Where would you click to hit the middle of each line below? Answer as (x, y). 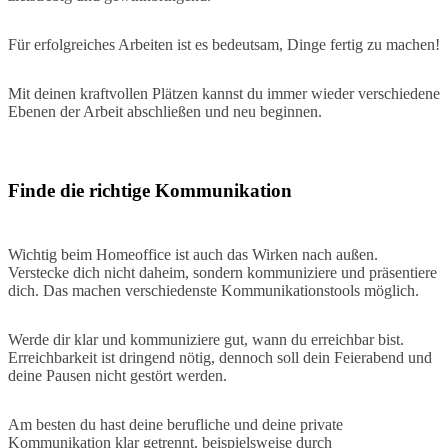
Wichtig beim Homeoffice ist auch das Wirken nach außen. (193, 254)
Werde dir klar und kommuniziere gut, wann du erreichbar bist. (206, 339)
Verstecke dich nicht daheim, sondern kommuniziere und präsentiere (222, 272)
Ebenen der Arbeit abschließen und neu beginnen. (165, 112)
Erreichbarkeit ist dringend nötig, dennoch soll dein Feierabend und (220, 357)
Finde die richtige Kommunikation (150, 190)
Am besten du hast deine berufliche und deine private (175, 424)
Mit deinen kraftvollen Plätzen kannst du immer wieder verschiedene (224, 94)
